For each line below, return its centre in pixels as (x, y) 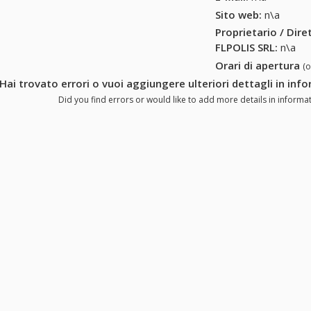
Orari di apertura (259, 66)
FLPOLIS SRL (245, 48)
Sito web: (239, 14)
